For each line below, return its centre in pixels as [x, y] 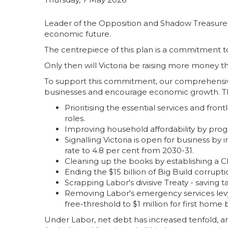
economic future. [78, 34]
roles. [75, 118]
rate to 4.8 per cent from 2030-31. [129, 150]
